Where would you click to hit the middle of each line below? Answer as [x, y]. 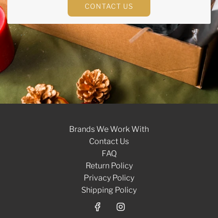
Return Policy [109, 165]
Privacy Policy [109, 178]
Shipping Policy [109, 190]
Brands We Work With [109, 129]
